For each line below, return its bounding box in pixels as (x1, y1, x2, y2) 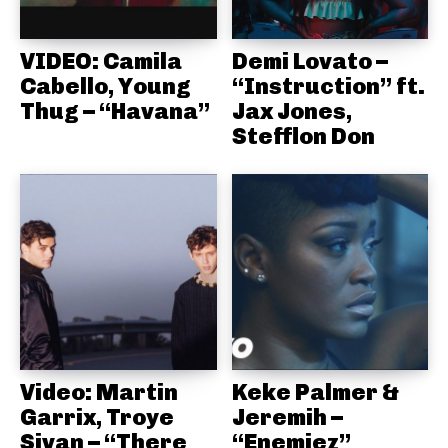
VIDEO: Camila (20, 46, 182, 75)
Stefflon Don (231, 121, 375, 150)
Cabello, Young (20, 71, 191, 100)
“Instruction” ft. (231, 71, 425, 100)
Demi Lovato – (231, 46, 388, 75)
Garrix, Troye (20, 403, 174, 432)
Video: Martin (20, 378, 178, 407)
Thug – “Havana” (20, 96, 210, 125)
